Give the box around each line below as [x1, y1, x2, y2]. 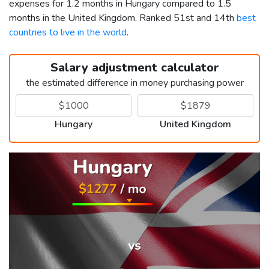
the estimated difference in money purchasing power [25, 76, 244, 89]
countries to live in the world [9, 25, 127, 39]
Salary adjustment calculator [50, 59, 219, 76]
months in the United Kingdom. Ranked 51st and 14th [9, 11, 237, 25]
